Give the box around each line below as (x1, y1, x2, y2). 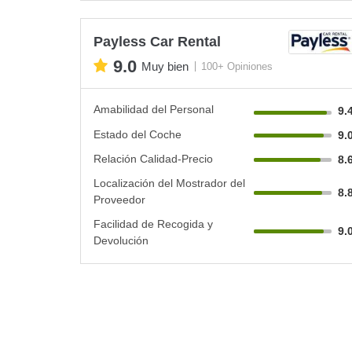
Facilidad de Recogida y (93, 217, 213, 230)
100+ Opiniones (201, 60, 273, 72)
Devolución (93, 233, 148, 247)
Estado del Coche (93, 127, 181, 141)
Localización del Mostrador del (93, 176, 245, 189)
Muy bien (141, 60, 189, 73)
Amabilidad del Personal (93, 102, 214, 115)
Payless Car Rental (93, 33, 221, 49)
